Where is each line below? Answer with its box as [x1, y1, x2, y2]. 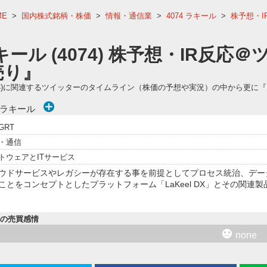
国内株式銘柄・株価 [21, 11, 91, 20]
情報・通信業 [105, 11, 152, 20]
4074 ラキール [166, 11, 216, 20]
